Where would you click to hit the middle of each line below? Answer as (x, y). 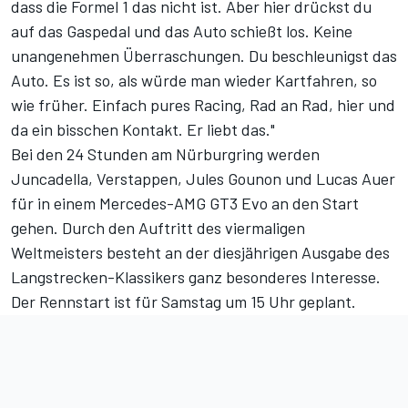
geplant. (326, 302)
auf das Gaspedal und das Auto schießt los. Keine (182, 31)
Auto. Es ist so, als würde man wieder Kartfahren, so (194, 81)
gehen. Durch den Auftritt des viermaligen (158, 228)
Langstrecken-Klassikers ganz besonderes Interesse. (196, 277)
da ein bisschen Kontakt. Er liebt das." (143, 130)
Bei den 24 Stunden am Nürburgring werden (165, 154)
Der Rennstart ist (73, 302)
